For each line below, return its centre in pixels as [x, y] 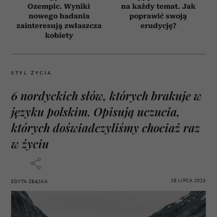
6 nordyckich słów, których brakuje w [106, 95]
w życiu [30, 143]
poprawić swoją [158, 16]
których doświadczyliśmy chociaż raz [106, 127]
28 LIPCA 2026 [188, 181]
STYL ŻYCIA [32, 73]
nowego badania [59, 16]
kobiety [59, 35]
